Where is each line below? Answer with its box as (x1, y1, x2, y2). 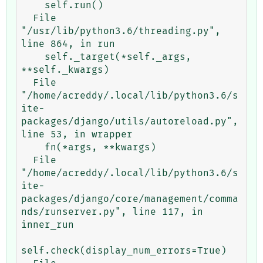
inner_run (21, 220, 74, 230)
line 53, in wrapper (21, 129, 133, 139)
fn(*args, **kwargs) (21, 142, 45, 152)
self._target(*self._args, (21, 52, 45, 62)
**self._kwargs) (21, 65, 109, 75)
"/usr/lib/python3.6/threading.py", (21, 26, 221, 36)
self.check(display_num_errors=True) (21, 245, 227, 255)
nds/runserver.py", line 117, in (21, 207, 203, 217)
